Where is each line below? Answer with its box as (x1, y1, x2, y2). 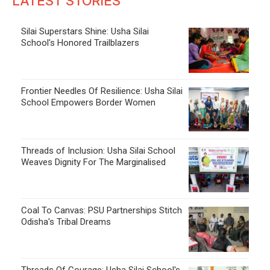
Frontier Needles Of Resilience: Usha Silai (21, 85, 183, 96)
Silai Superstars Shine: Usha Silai (21, 25, 149, 37)
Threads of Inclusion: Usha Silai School (21, 145, 175, 156)
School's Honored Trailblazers (21, 37, 139, 48)
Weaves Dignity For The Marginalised (21, 156, 166, 168)
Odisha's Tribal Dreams (21, 216, 111, 227)
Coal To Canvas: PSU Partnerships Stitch (21, 204, 182, 216)
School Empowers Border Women (21, 96, 155, 108)
